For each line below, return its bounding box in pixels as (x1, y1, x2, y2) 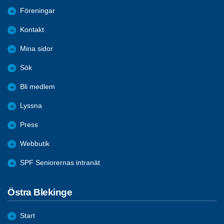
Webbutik (20, 139, 49, 147)
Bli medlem (20, 82, 55, 90)
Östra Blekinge (7, 186, 72, 197)
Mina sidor (20, 44, 53, 52)
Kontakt (20, 25, 44, 33)
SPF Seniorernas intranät (20, 158, 100, 166)
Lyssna (20, 101, 42, 109)
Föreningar (20, 6, 55, 14)
